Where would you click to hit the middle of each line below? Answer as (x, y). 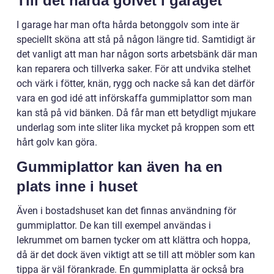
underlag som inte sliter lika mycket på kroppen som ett (135, 127)
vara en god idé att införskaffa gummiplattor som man (134, 98)
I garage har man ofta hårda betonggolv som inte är (128, 24)
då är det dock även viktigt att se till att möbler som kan (136, 254)
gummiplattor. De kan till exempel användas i (114, 225)
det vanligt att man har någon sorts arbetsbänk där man (137, 54)
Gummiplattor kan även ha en (120, 166)
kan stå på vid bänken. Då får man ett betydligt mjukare (136, 113)
